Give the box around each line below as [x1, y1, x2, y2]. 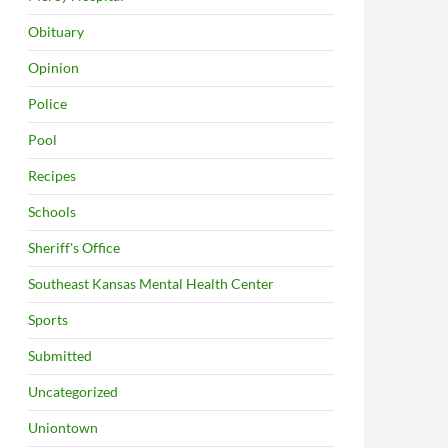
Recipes [28, 167, 76, 184]
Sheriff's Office [28, 239, 120, 256]
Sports [28, 311, 68, 328]
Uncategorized [28, 383, 118, 400]
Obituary [28, 23, 84, 40]
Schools [28, 203, 76, 220]
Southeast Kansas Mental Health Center [28, 275, 274, 292]
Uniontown [28, 419, 98, 436]
